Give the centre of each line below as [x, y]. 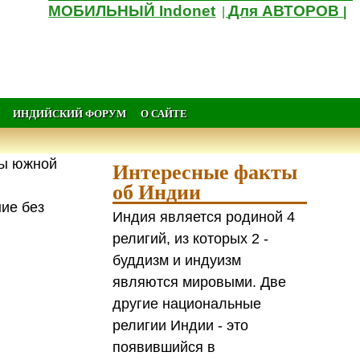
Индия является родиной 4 [204, 217]
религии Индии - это [181, 325]
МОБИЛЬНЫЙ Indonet [132, 11]
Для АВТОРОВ [286, 11]
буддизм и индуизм [177, 260]
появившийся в [164, 347]
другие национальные [187, 303]
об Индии [157, 192]
